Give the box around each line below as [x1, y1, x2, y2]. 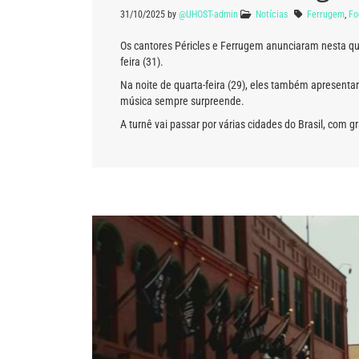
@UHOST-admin [179, 8, 238, 20]
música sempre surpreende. [120, 94, 244, 107]
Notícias [256, 8, 288, 20]
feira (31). [120, 54, 163, 68]
